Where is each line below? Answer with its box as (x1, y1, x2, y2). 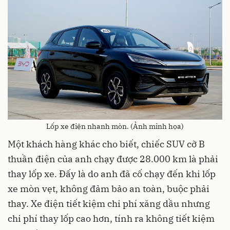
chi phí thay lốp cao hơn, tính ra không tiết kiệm (8, 213, 215, 225)
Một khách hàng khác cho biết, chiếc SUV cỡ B (8, 138, 205, 150)
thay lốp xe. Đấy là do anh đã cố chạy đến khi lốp (8, 168, 216, 180)
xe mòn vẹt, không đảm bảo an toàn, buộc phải (8, 183, 209, 195)
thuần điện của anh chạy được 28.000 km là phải (8, 153, 218, 165)
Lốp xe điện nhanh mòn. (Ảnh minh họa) (46, 122, 184, 131)
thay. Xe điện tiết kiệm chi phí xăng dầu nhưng (8, 198, 210, 210)
